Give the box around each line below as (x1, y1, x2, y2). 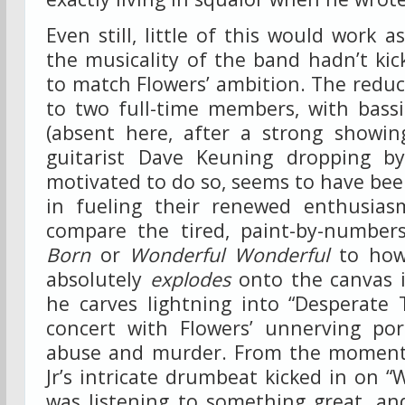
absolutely (46, 266, 150, 292)
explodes (149, 266, 231, 292)
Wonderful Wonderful (129, 241, 330, 268)
